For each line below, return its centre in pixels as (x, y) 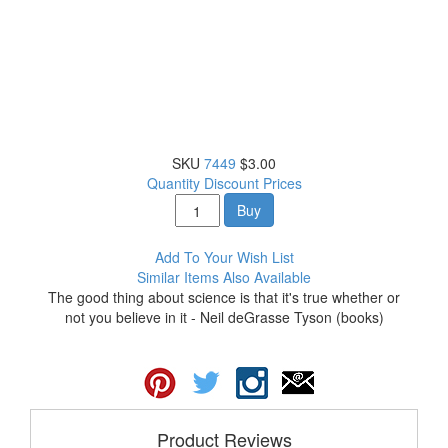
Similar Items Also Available (224, 277)
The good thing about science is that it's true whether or (224, 297)
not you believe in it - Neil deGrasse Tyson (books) (224, 317)
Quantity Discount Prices (224, 183)
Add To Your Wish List (224, 257)
